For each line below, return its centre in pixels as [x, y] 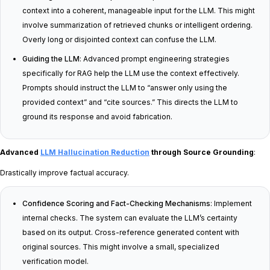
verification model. [55, 262]
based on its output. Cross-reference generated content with [131, 233]
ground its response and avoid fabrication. [97, 117]
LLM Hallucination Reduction [95, 152]
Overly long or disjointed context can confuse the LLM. [119, 40]
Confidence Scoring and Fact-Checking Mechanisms [116, 204]
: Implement [231, 204]
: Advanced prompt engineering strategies [155, 59]
